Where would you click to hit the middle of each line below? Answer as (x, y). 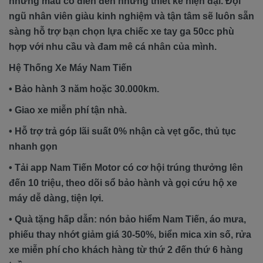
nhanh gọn (33, 146)
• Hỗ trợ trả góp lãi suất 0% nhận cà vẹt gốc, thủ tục (122, 131)
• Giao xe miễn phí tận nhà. (68, 110)
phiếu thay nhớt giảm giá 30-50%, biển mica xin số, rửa (130, 234)
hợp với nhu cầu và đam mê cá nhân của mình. (113, 46)
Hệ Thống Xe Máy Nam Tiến (70, 68)
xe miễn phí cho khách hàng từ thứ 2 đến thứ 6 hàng (126, 249)
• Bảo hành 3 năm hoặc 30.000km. (84, 89)
